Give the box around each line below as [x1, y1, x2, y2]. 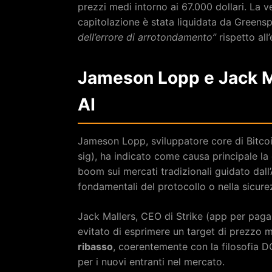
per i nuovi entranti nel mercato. [78, 255, 225, 268]
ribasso [78, 240, 113, 253]
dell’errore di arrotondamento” [78, 30, 216, 43]
